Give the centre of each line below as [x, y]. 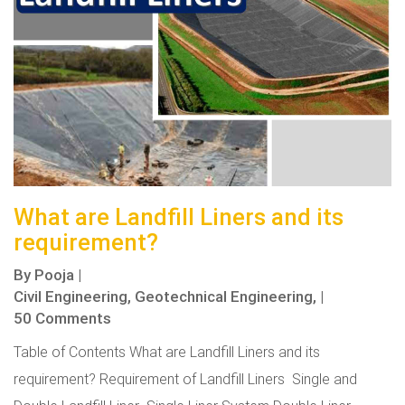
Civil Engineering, [72, 296]
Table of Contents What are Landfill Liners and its [167, 351]
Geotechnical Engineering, [226, 296]
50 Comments [62, 318]
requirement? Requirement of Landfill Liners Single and [185, 378]
